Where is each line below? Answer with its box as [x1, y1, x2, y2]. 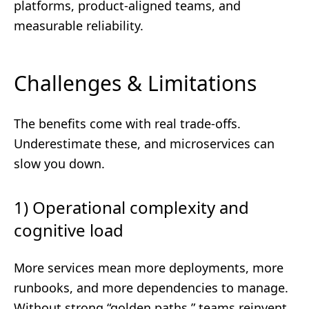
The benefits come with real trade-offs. [14, 115, 241, 132]
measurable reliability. [14, 17, 143, 34]
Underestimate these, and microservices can [14, 135, 275, 152]
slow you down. [14, 155, 105, 172]
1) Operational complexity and [14, 196, 249, 219]
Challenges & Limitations [14, 69, 257, 97]
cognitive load [14, 219, 123, 241]
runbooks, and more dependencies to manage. [14, 279, 288, 296]
